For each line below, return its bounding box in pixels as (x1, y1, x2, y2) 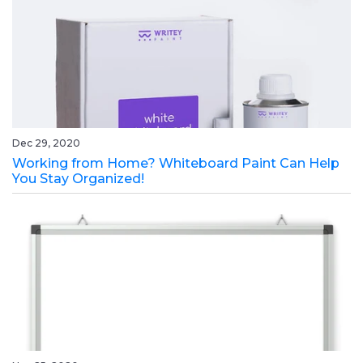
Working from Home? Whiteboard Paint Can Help (12, 156, 340, 172)
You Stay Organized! (12, 171, 144, 187)
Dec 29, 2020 (12, 137, 80, 150)
